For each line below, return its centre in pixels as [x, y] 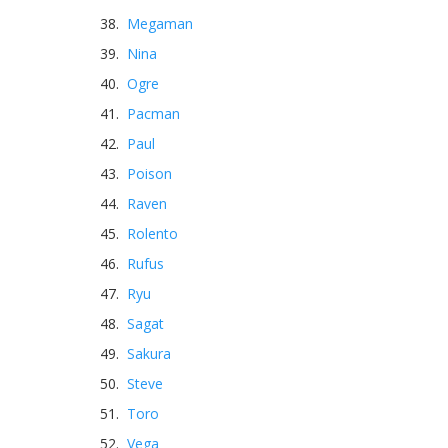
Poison [149, 173]
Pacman [153, 113]
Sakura [149, 353]
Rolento [152, 233]
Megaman [160, 23]
